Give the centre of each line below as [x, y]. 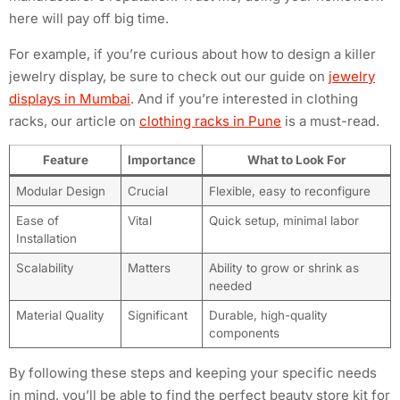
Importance [162, 160]
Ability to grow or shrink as [283, 268]
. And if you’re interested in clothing [244, 98]
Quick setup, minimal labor [283, 221]
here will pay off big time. [89, 19]
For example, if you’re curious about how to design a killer [192, 54]
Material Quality [60, 316]
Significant [157, 316]
